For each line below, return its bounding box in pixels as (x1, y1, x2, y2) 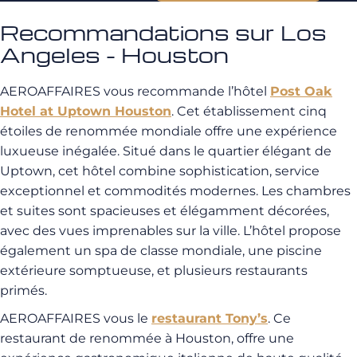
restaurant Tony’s (151, 311, 268, 326)
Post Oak (270, 84, 332, 99)
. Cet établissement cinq (171, 104, 327, 119)
